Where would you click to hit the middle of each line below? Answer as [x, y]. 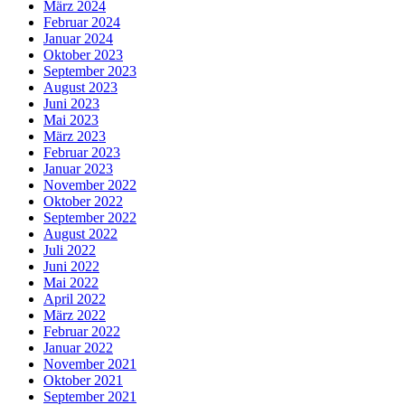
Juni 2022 [71, 267]
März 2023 [75, 137]
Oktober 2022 [83, 202]
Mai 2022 [71, 283]
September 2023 [90, 71]
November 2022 [90, 185]
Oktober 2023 [83, 55]
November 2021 [90, 364]
